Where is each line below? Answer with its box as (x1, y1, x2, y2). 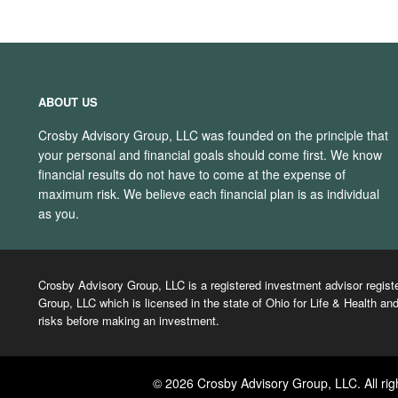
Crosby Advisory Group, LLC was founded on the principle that (38, 126, 389, 145)
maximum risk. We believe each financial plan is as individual (38, 185, 380, 203)
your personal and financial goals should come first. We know (38, 146, 383, 164)
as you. (38, 204, 80, 223)
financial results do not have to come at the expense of (38, 165, 346, 184)
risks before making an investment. (38, 312, 224, 330)
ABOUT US (38, 93, 99, 111)
